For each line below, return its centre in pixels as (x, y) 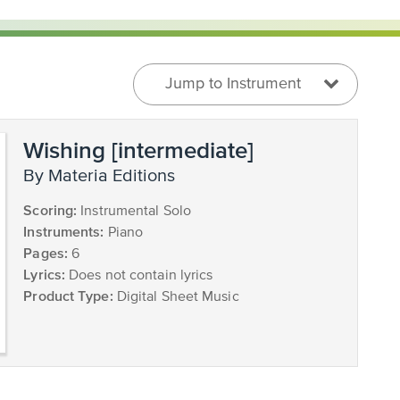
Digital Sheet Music (176, 297)
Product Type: (68, 296)
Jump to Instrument (233, 84)
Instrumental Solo (134, 212)
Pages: (46, 253)
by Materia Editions (105, 176)
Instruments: (64, 231)
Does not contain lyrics (139, 276)
